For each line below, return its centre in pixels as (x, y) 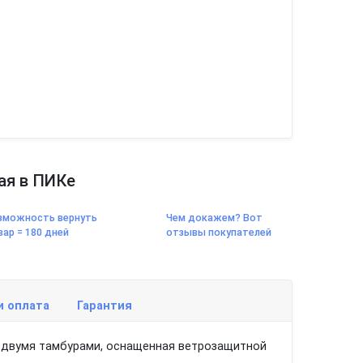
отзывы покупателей (218, 232)
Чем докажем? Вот (214, 218)
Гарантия (105, 306)
